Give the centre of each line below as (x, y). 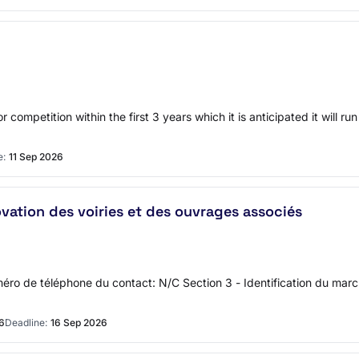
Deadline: (26, 323)
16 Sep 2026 (79, 323)
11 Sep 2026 (36, 157)
